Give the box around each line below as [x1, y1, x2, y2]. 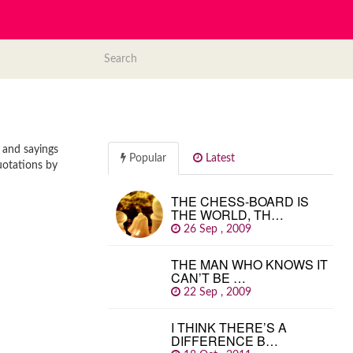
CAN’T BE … [171, 269, 246, 287]
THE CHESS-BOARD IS [171, 192, 309, 210]
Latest [203, 153, 235, 164]
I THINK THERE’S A [171, 318, 287, 336]
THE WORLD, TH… [171, 206, 284, 224]
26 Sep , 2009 [180, 224, 258, 235]
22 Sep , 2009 [180, 287, 258, 298]
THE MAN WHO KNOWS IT [171, 255, 328, 273]
